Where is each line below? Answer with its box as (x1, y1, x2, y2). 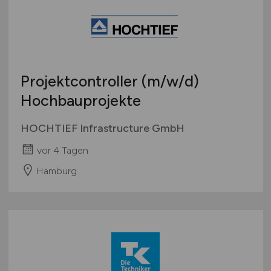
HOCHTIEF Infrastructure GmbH (20, 121, 184, 135)
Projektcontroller (20, 71, 142, 90)
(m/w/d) (141, 71, 199, 90)
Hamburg (35, 165, 77, 177)
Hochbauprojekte (20, 91, 141, 109)
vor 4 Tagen (36, 144, 88, 156)
